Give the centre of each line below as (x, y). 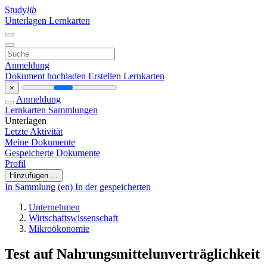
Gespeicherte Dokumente (52, 153)
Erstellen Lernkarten (126, 76)
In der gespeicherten (113, 187)
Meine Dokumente (40, 142)
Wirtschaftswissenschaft (73, 218)
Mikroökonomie (59, 229)
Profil (15, 164)
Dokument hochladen (46, 76)
